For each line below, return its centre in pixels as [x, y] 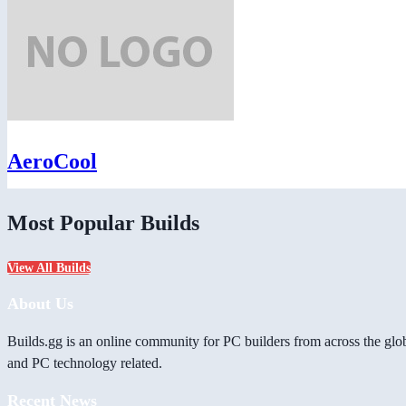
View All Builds [49, 268]
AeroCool [52, 161]
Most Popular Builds [103, 222]
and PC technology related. [85, 363]
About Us [40, 304]
